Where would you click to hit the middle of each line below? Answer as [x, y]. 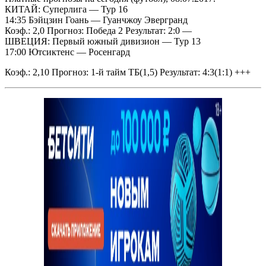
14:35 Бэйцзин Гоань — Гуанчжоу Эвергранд [96, 20]
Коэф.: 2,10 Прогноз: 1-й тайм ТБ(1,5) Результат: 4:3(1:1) [120, 72]
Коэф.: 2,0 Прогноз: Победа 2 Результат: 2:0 [94, 31]
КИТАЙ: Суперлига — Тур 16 [66, 9]
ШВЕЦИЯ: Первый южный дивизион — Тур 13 [103, 42]
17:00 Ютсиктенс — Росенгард [67, 52]
